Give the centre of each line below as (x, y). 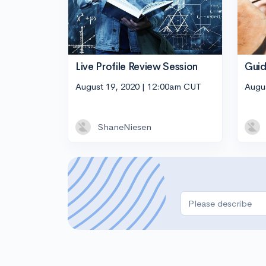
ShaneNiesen (125, 127)
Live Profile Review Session (137, 66)
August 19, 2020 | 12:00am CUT (138, 87)
